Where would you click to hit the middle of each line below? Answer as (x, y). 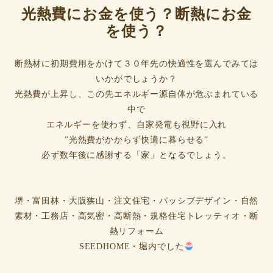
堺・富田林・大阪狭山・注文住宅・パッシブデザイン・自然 (136, 201)
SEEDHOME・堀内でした (132, 247)
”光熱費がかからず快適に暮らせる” (136, 140)
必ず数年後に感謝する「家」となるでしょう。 (136, 155)
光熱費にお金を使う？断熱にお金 (136, 14)
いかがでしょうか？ (136, 79)
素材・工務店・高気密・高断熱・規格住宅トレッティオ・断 (136, 216)
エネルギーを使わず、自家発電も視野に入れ (136, 125)
